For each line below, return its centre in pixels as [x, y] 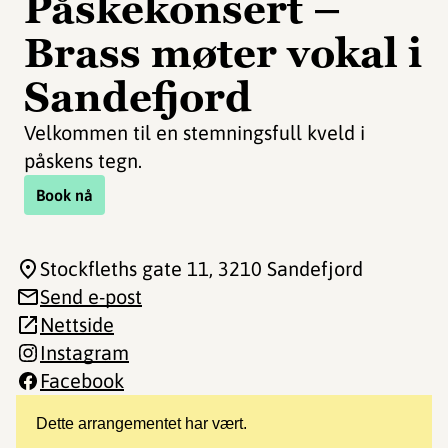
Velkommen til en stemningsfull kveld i [194, 132]
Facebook [82, 380]
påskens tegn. [83, 160]
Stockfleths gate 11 [124, 268]
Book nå [64, 195]
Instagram [84, 352]
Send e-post [91, 296]
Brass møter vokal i [223, 53]
